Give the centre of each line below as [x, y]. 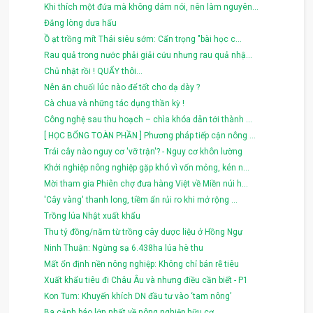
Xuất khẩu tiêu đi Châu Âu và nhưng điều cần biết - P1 [146, 280]
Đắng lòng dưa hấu [81, 23]
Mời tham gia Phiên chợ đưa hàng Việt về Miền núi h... [146, 183]
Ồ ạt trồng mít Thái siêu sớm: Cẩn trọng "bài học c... [143, 39]
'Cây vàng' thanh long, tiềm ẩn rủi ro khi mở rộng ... [141, 199]
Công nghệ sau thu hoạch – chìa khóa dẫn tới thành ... [148, 119]
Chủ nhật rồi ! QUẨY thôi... [94, 71]
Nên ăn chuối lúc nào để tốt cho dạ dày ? [122, 87]
